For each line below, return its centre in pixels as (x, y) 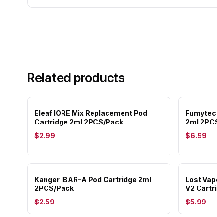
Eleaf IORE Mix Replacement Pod (91, 113)
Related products (76, 78)
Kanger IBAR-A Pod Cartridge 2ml (93, 179)
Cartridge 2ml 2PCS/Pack (79, 122)
